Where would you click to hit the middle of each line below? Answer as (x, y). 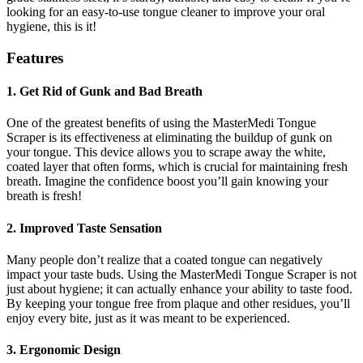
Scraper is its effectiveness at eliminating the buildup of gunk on (169, 138)
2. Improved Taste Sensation (84, 228)
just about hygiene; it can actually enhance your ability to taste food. (179, 288)
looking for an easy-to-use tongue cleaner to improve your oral (166, 12)
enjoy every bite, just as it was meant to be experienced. (148, 318)
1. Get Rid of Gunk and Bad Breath (105, 92)
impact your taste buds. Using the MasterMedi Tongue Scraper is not (181, 274)
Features (35, 58)
